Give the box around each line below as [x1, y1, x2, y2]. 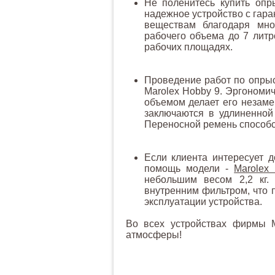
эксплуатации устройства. [144, 196, 262, 207]
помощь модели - [144, 163, 234, 174]
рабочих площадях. [144, 42, 233, 52]
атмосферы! [125, 230, 182, 240]
